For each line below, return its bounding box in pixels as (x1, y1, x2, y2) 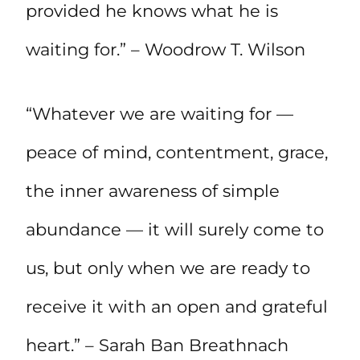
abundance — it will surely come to (26, 219, 324, 239)
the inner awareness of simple (26, 180, 280, 201)
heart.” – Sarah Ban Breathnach (26, 334, 288, 355)
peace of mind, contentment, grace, (26, 141, 328, 162)
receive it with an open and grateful (26, 296, 328, 317)
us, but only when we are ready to (26, 257, 310, 278)
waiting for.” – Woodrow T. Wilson (26, 39, 305, 59)
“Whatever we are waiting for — (26, 103, 293, 124)
